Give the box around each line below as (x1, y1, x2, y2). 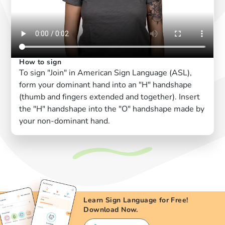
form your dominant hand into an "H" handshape (19, 79, 192, 91)
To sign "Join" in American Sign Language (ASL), (19, 67, 192, 79)
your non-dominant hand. (19, 116, 110, 127)
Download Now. (83, 205, 138, 215)
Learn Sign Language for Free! (83, 195, 188, 205)
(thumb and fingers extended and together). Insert (19, 91, 200, 103)
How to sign (19, 57, 62, 67)
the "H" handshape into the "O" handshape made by (19, 103, 205, 115)
